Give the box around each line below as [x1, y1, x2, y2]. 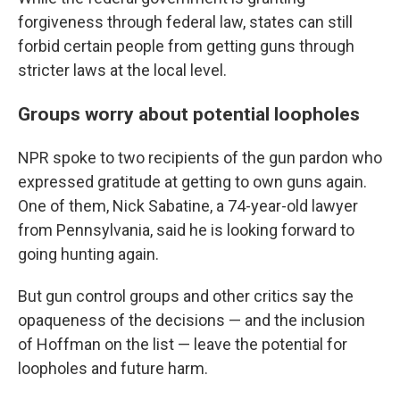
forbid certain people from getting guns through [18, 37, 354, 55]
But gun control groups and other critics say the [18, 287, 354, 305]
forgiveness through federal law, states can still [18, 12, 353, 31]
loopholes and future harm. [18, 359, 208, 378]
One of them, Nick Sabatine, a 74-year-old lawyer [18, 196, 358, 215]
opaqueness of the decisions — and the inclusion [18, 311, 365, 329]
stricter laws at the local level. [18, 61, 227, 79]
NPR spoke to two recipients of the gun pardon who [18, 148, 382, 167]
